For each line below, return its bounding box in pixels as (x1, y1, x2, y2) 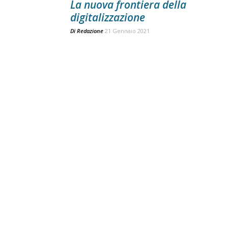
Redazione (77, 27, 103, 35)
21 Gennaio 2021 (105, 27, 150, 35)
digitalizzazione (70, 10, 145, 24)
